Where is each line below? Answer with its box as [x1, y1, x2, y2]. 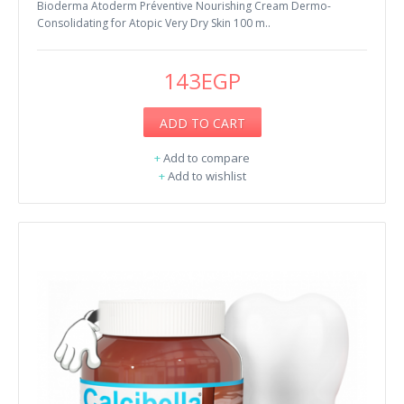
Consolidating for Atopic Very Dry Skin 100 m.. [37, 14, 271, 31]
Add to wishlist [167, 167, 246, 184]
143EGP [163, 65, 241, 96]
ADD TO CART [159, 114, 245, 132]
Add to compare [163, 149, 250, 166]
